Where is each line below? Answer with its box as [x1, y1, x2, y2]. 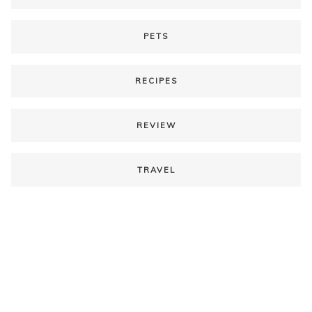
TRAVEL [136, 164, 175, 175]
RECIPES [134, 75, 178, 86]
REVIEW [136, 120, 176, 130]
